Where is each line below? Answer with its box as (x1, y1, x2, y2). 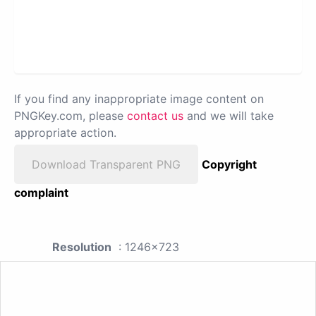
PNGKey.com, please (14, 108, 127, 123)
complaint (14, 185, 68, 200)
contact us (127, 108, 183, 123)
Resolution (52, 239, 111, 254)
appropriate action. (14, 125, 116, 140)
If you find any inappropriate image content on (14, 91, 264, 106)
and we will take (183, 108, 274, 123)
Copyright (202, 157, 257, 171)
